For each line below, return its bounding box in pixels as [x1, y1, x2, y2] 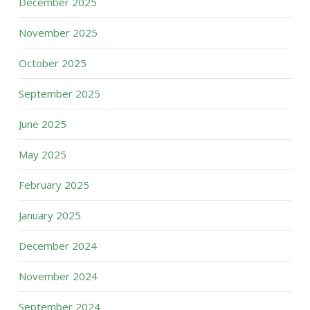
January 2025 [18, 208, 81, 222]
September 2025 [18, 86, 100, 100]
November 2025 [18, 26, 98, 39]
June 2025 [18, 117, 66, 131]
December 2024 [18, 239, 97, 253]
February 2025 [18, 178, 89, 192]
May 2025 [18, 147, 66, 161]
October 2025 [18, 56, 86, 70]
